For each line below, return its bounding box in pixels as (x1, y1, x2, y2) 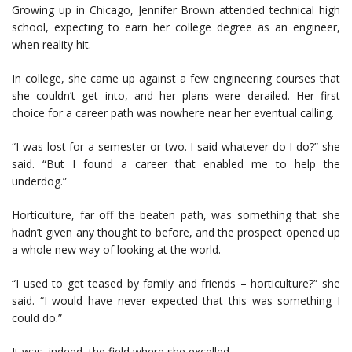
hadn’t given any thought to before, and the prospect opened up (12, 224, 340, 240)
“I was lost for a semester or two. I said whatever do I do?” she (12, 138, 340, 154)
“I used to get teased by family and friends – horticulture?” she (12, 275, 340, 291)
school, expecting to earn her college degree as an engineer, (12, 19, 340, 35)
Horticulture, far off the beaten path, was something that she (12, 207, 340, 222)
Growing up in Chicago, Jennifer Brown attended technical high (12, 2, 340, 17)
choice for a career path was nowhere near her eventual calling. (12, 104, 334, 120)
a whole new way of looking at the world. (12, 241, 221, 257)
